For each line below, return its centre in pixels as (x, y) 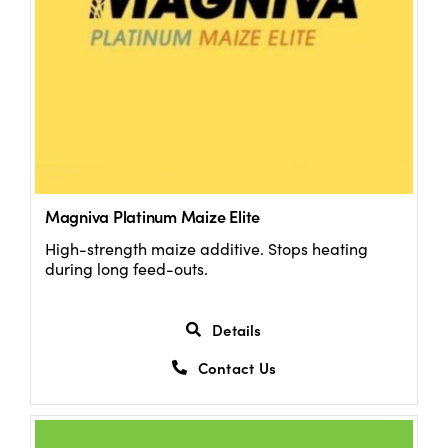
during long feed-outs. (126, 269)
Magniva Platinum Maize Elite (152, 216)
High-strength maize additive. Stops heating (206, 249)
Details (237, 329)
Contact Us (236, 367)
